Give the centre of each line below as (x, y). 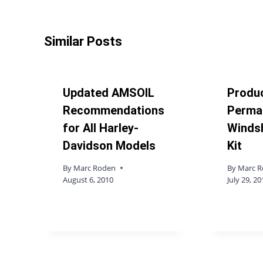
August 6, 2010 (88, 180)
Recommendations (114, 111)
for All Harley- (101, 128)
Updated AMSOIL (109, 93)
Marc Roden (95, 168)
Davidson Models (109, 146)
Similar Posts (83, 42)
